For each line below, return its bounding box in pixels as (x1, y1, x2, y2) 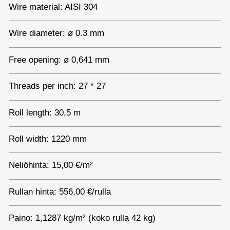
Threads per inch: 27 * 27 (9, 81, 106, 91)
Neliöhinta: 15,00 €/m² (9, 160, 93, 170)
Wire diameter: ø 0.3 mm (9, 28, 104, 39)
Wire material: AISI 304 (9, 2, 98, 12)
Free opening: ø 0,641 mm (9, 54, 109, 65)
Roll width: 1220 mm (9, 134, 87, 144)
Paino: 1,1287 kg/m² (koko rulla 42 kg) (9, 213, 156, 223)
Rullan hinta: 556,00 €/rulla (9, 186, 111, 197)
